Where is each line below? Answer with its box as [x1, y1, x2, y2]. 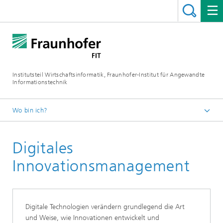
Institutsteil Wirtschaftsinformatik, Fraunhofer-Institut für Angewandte [12, 71, 205, 78]
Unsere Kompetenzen [37, 140, 101, 147]
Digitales [12, 138, 74, 157]
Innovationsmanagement [12, 156, 190, 175]
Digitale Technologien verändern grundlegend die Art [25, 203, 185, 211]
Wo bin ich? [12, 107, 48, 114]
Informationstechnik [12, 79, 68, 86]
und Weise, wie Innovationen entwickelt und [25, 214, 159, 222]
